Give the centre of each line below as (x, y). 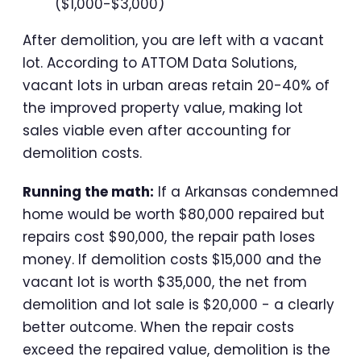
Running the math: (88, 192)
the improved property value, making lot (163, 108)
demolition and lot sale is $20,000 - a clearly (178, 305)
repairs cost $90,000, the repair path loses (169, 237)
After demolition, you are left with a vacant (173, 41)
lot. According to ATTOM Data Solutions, (160, 63)
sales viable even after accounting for (157, 131)
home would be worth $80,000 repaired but (174, 215)
